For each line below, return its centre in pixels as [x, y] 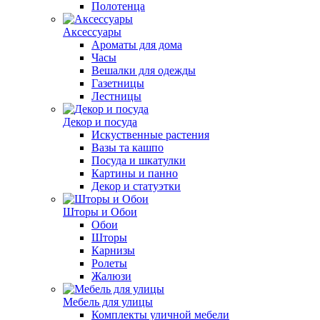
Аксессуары [92, 32]
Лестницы [116, 96]
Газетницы [118, 83]
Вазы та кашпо [127, 147]
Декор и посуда [100, 122]
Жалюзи [111, 276]
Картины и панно [135, 173]
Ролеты [109, 263]
